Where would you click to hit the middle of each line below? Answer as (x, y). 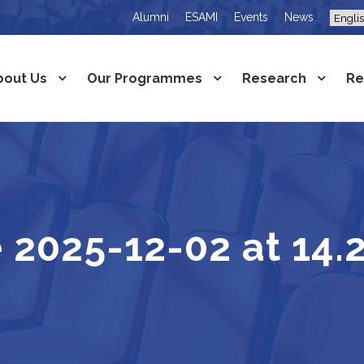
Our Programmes (145, 78)
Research (274, 78)
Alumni (151, 17)
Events (251, 17)
